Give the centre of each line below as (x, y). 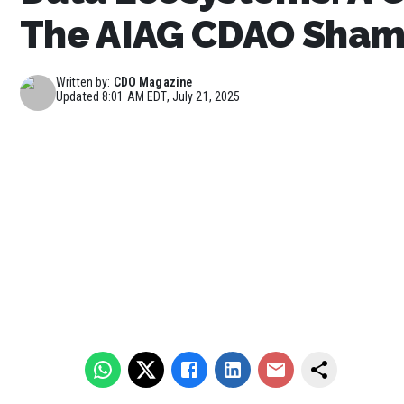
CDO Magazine (153, 82)
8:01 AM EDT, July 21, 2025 (171, 96)
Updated (79, 96)
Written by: (83, 82)
